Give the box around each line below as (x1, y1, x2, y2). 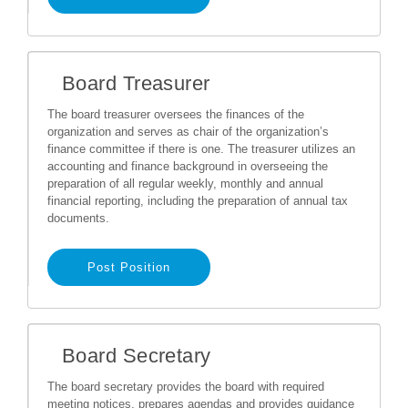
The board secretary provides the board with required (47, 380, 324, 393)
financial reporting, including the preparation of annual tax (47, 194, 348, 208)
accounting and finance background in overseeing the (47, 159, 328, 173)
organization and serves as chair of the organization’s (47, 125, 329, 138)
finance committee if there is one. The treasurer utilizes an (47, 142, 355, 156)
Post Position (87, 260, 170, 274)
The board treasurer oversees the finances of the (47, 107, 304, 121)
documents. (47, 211, 109, 225)
